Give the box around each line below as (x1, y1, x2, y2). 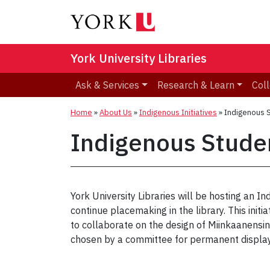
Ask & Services (75, 79, 139, 92)
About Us (99, 107, 132, 118)
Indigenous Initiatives (139, 107, 217, 118)
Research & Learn (157, 79, 234, 92)
